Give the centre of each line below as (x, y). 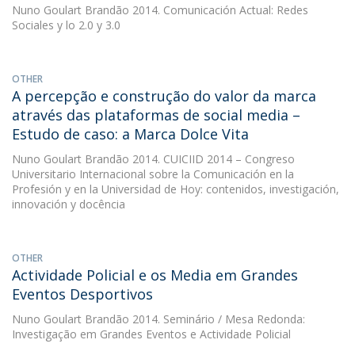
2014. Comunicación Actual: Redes (219, 10)
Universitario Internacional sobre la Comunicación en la (153, 174)
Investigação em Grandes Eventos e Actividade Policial (151, 334)
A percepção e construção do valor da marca (164, 96)
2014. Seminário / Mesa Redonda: (217, 319)
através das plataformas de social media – (156, 115)
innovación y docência (69, 204)
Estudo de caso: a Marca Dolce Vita (130, 134)
